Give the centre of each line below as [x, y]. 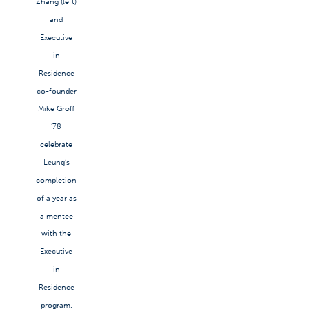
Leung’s [56, 162]
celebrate [56, 144]
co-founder [56, 91]
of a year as [56, 198]
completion [56, 180]
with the [56, 234]
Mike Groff [56, 109]
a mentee [56, 216]
